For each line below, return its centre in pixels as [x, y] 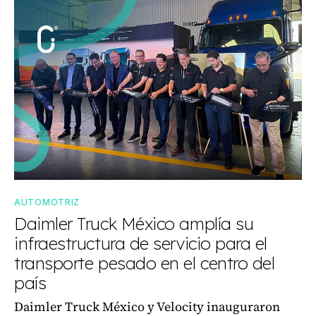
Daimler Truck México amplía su [134, 224]
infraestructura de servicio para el [141, 243]
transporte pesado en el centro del [145, 263]
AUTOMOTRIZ [47, 202]
